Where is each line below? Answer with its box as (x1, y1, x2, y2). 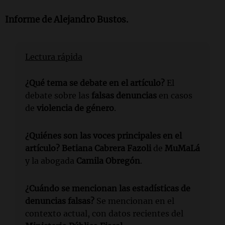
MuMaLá (165, 143, 200, 154)
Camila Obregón (76, 156, 140, 166)
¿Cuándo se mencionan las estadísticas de (25, 183, 190, 194)
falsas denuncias (91, 90, 157, 101)
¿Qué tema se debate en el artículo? (25, 78, 165, 88)
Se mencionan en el (94, 196, 174, 206)
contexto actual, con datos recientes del (25, 208, 183, 219)
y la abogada (25, 156, 76, 166)
